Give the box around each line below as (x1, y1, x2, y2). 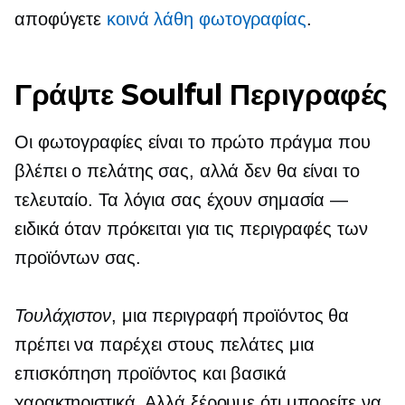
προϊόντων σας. (14, 248, 141, 268)
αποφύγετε (14, 9, 108, 29)
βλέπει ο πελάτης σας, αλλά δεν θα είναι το (14, 161, 360, 181)
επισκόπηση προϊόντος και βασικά (14, 363, 287, 383)
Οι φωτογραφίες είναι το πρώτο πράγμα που (14, 132, 371, 152)
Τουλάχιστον (14, 306, 111, 325)
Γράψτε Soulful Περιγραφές (14, 77, 388, 112)
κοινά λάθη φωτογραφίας (107, 9, 306, 29)
